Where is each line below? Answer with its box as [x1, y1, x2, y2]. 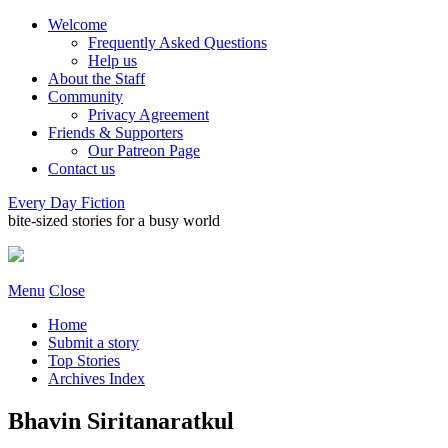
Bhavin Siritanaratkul [8, 407, 234, 434]
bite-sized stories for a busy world [8, 212, 220, 229]
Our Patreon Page [88, 142, 200, 159]
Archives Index [48, 370, 145, 387]
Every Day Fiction [8, 194, 125, 211]
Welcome [48, 16, 107, 33]
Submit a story [48, 334, 139, 351]
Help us [88, 52, 137, 69]
